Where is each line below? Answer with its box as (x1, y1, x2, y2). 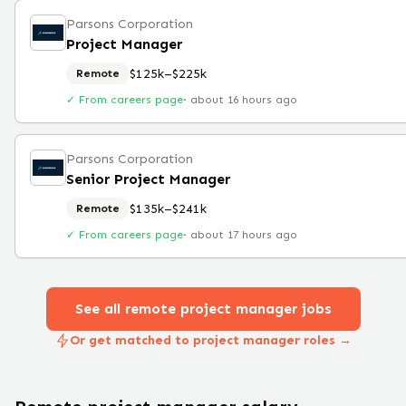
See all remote (74, 300, 180, 317)
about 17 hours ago (190, 228, 297, 241)
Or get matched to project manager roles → (69, 333, 352, 348)
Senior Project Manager (66, 170, 230, 188)
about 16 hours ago (190, 93, 297, 106)
